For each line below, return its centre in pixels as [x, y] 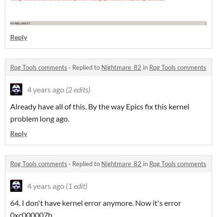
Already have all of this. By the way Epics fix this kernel [100, 107]
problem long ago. [40, 119]
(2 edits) [78, 90]
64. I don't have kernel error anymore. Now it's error [96, 203]
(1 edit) [77, 186]
